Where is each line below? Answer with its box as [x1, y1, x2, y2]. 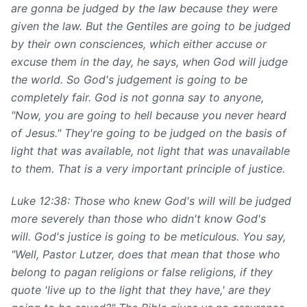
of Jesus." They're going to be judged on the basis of [11, 126, 286, 140]
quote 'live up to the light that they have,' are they [11, 283, 271, 297]
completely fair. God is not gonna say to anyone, [11, 90, 264, 105]
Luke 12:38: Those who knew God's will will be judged [11, 194, 291, 208]
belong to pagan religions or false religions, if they [11, 265, 273, 280]
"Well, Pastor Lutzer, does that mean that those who [11, 247, 280, 262]
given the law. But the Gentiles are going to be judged [11, 19, 291, 34]
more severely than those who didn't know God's [11, 212, 266, 226]
